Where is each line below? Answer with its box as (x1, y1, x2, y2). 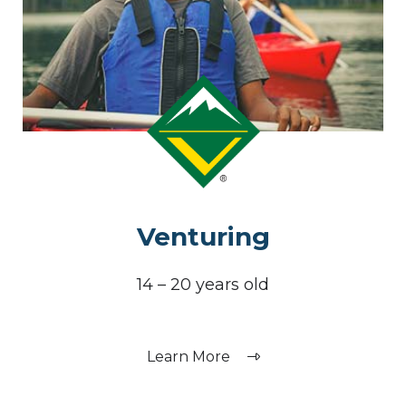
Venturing (136, 221, 270, 253)
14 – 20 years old (137, 275, 269, 295)
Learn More (146, 348, 234, 366)
